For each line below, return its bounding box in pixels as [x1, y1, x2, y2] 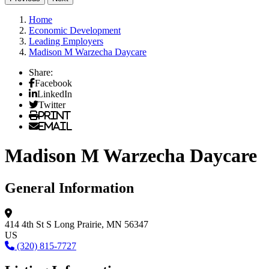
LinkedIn [37, 88, 72, 98]
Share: [29, 67, 53, 77]
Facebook [35, 77, 72, 88]
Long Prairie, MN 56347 [54, 219, 148, 229]
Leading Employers [29, 35, 103, 46]
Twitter [38, 99, 65, 109]
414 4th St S [5, 219, 52, 229]
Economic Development [29, 25, 121, 35]
